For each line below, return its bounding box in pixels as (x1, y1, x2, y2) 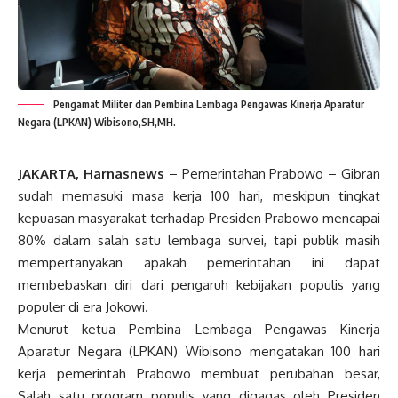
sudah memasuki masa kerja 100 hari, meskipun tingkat (18, 187, 380, 204)
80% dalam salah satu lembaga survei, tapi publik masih (18, 231, 380, 249)
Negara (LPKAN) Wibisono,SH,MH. (18, 115, 176, 129)
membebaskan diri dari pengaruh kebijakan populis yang (18, 275, 380, 293)
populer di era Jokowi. (18, 298, 148, 315)
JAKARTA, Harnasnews (18, 164, 169, 182)
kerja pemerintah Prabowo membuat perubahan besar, (18, 364, 380, 382)
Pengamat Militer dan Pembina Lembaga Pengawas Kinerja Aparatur (53, 97, 364, 111)
